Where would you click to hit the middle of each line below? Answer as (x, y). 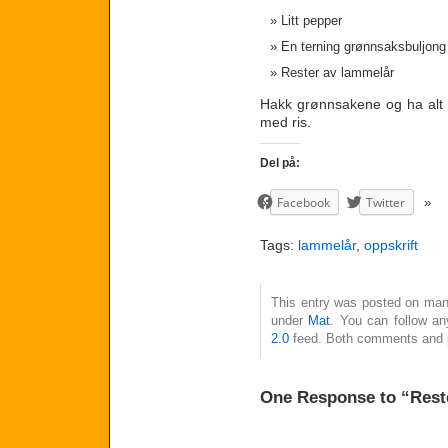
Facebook (303, 203)
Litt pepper (311, 21)
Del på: (280, 163)
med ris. (285, 121)
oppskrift (391, 244)
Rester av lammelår (337, 73)
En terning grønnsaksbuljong (363, 47)
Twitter (385, 203)
